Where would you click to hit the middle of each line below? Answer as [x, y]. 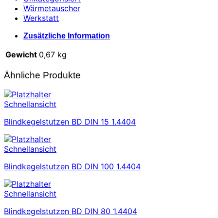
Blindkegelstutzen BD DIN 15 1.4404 [70, 122]
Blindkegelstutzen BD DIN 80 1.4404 [71, 211]
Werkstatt [41, 18]
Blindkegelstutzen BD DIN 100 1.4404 [72, 167]
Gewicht [21, 54]
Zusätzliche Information [67, 36]
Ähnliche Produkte [42, 75]
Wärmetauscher [52, 8]
